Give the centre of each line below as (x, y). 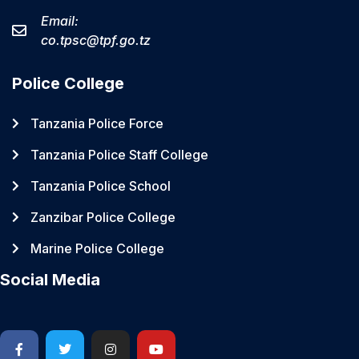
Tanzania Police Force (97, 123)
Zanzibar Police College (103, 217)
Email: (59, 21)
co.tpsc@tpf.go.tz (95, 40)
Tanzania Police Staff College (119, 155)
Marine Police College (97, 248)
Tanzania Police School (100, 186)
